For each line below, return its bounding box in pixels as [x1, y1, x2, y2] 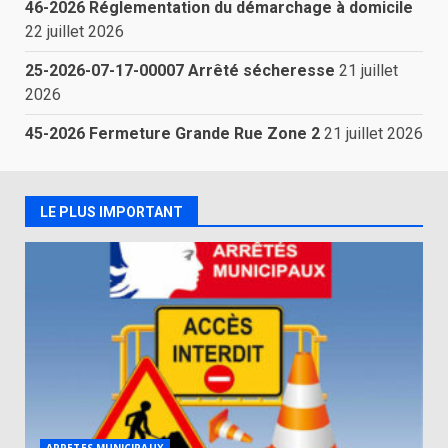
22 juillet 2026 [25, 21, 124, 41]
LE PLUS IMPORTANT [40, 203, 183, 220]
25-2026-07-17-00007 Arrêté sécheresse [25, 60, 335, 80]
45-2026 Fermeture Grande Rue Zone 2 [25, 123, 320, 143]
